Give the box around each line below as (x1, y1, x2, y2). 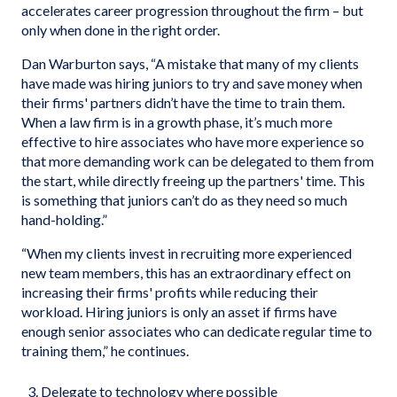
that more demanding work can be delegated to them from (21, 152, 374, 169)
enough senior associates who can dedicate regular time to (21, 323, 372, 339)
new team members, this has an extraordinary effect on (21, 264, 351, 281)
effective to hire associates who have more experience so (21, 133, 364, 150)
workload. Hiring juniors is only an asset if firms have (21, 303, 337, 320)
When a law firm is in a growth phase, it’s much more (21, 113, 332, 130)
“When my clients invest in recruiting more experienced (21, 245, 352, 261)
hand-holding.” (21, 211, 107, 228)
